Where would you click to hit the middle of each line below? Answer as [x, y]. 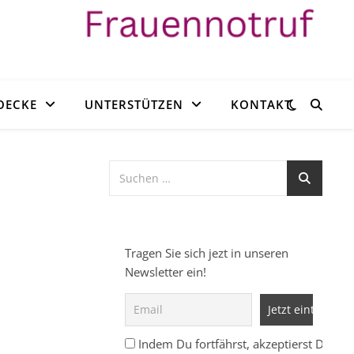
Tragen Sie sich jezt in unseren [207, 253]
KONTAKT [261, 104]
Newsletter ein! [166, 272]
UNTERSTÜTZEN [134, 104]
